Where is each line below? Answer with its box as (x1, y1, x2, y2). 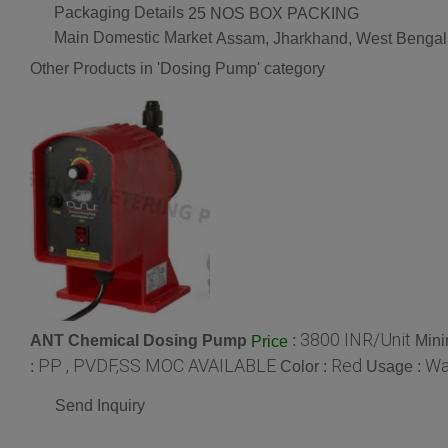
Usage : (366, 357, 425, 375)
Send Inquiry (55, 396, 145, 414)
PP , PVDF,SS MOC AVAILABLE (38, 354, 276, 376)
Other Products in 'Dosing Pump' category (30, 59, 325, 77)
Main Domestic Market (54, 29, 212, 47)
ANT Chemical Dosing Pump (30, 331, 247, 349)
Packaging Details (54, 4, 184, 22)
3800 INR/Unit (300, 328, 411, 350)
